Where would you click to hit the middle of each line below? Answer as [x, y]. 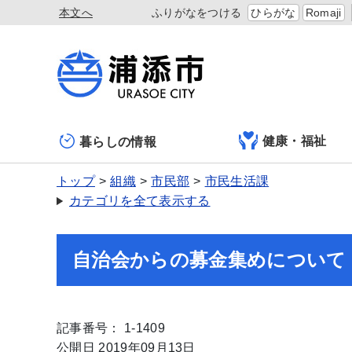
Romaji [323, 13]
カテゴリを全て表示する [140, 201]
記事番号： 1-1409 [111, 328]
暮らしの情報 [118, 141]
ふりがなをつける [196, 13]
